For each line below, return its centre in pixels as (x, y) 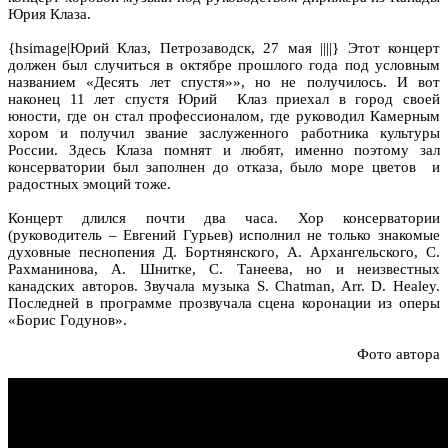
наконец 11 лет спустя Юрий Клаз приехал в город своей (224, 98)
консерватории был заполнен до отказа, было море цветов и (224, 166)
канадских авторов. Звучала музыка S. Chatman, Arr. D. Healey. (224, 285)
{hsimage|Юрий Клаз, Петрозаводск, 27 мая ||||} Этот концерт (224, 47)
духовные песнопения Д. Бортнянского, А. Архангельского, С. (224, 251)
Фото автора (398, 353)
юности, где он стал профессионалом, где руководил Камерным (224, 115)
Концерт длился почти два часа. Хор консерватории (224, 217)
